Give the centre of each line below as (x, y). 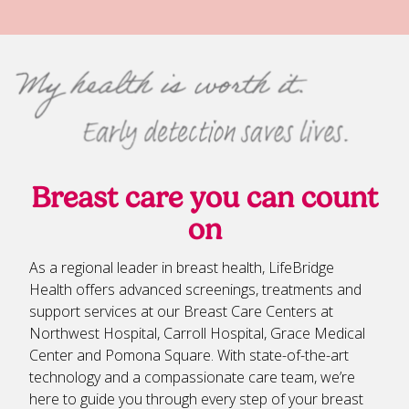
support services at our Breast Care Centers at (181, 312)
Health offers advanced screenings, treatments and (195, 290)
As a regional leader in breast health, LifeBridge (182, 268)
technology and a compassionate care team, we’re (192, 378)
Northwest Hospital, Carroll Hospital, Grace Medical (197, 334)
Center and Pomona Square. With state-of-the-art (189, 356)
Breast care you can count (204, 198)
